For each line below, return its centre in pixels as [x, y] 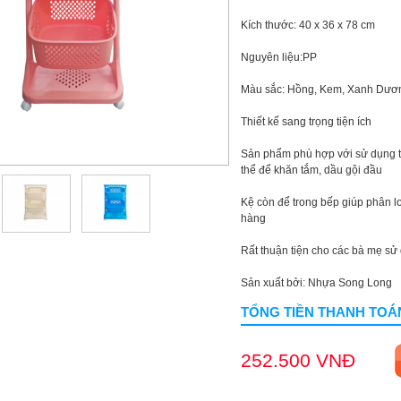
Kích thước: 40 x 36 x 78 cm [308, 25]
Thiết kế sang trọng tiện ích [306, 122]
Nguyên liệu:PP [279, 57]
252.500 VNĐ [298, 360]
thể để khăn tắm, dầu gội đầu [311, 170]
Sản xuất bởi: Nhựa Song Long [316, 283]
